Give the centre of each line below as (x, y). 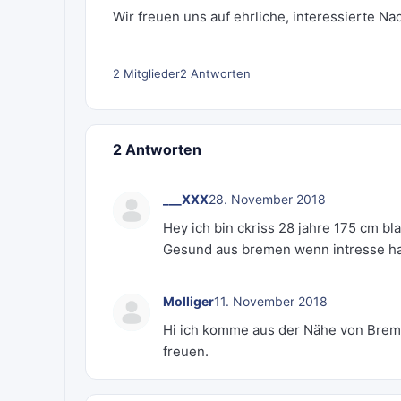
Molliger (188, 301)
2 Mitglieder (146, 73)
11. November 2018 (271, 301)
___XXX (186, 199)
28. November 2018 (267, 199)
